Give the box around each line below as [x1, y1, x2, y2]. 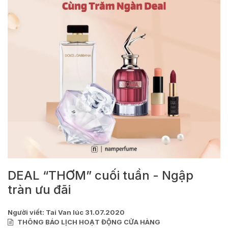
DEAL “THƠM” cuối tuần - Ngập [8, 168, 193, 183]
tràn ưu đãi [8, 182, 71, 197]
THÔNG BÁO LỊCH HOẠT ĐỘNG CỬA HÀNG [16, 218, 160, 226]
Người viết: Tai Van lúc [8, 208, 85, 216]
